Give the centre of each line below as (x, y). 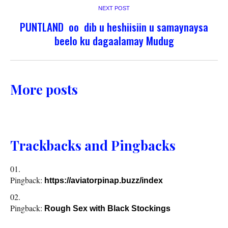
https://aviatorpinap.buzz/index (104, 180)
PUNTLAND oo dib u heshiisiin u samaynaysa (114, 26)
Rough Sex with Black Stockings (107, 208)
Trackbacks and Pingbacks (93, 145)
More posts (44, 89)
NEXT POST (114, 8)
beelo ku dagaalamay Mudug (114, 40)
